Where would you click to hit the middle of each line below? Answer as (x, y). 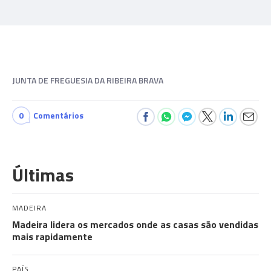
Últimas (43, 175)
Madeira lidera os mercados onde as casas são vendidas (135, 224)
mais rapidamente (52, 237)
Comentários (58, 115)
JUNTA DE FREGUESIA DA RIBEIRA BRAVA (88, 80)
